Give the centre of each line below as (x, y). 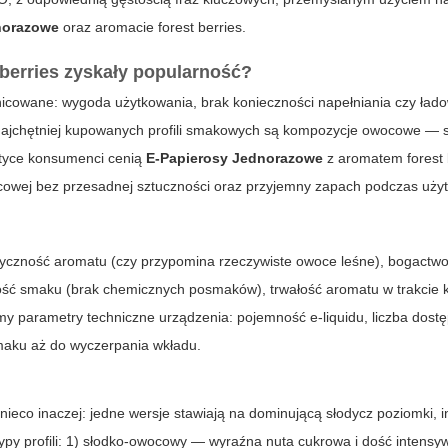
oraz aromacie (109, 27)
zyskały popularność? (156, 72)
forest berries (200, 27)
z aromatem (365, 158)
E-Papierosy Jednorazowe (235, 158)
